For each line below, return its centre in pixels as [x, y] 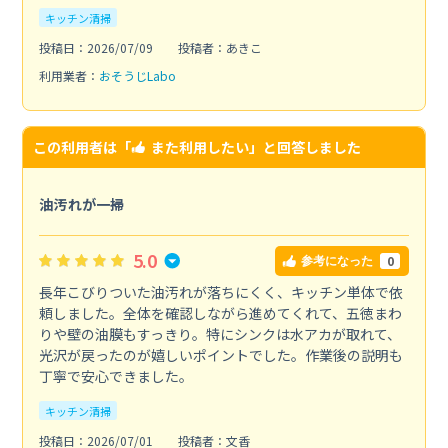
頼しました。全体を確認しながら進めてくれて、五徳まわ [220, 313]
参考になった [337, 261]
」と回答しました [304, 147]
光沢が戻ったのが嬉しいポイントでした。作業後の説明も [220, 355]
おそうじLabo [137, 76]
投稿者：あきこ [219, 48]
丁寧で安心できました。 [115, 376]
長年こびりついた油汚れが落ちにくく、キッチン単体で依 [220, 292]
